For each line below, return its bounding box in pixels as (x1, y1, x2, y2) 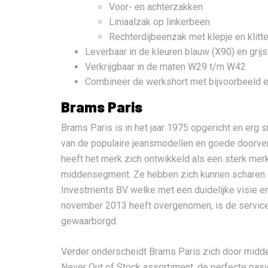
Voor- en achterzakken (109, 1, 203, 13)
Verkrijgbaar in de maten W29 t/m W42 (85, 61, 246, 73)
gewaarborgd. (61, 215, 118, 227)
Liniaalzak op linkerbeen (109, 16, 210, 28)
